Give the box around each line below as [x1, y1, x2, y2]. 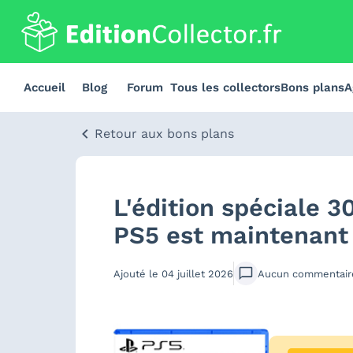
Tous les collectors [170, 80, 281, 95]
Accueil [23, 80, 65, 95]
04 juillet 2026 [162, 267, 233, 280]
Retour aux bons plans [95, 126, 234, 141]
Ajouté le [113, 267, 162, 280]
